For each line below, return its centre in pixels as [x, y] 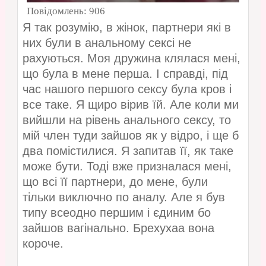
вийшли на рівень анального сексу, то [126, 120]
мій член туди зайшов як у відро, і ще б [130, 136]
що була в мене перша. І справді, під [125, 74]
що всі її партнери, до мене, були [115, 182]
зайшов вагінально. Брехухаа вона [118, 228]
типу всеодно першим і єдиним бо [116, 213]
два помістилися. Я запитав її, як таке [128, 151]
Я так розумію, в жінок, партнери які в [126, 28]
